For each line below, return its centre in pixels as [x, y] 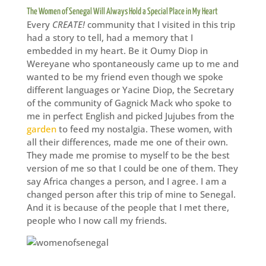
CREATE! [68, 24]
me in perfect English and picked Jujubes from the [130, 116]
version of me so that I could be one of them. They [132, 168]
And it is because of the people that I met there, [128, 207]
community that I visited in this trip [160, 24]
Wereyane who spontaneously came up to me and [132, 64]
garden [41, 129]
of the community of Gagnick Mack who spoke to [129, 103]
